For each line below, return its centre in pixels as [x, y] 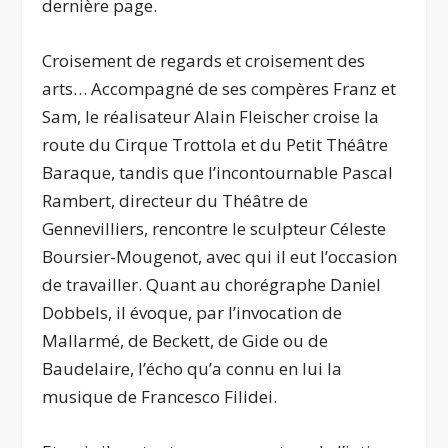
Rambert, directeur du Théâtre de [175, 200]
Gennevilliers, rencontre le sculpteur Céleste [214, 228]
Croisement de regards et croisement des [204, 60]
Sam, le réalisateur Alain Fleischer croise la [211, 116]
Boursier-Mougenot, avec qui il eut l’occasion [220, 256]
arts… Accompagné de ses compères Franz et [219, 88]
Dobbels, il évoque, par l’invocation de [192, 312]
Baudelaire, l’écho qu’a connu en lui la [192, 368]
